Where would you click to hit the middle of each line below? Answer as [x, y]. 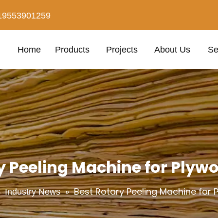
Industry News [33, 192]
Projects [122, 50]
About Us [173, 50]
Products [73, 50]
